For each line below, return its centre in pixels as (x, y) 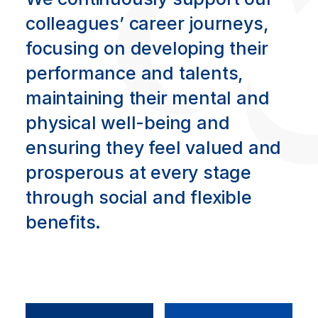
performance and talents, (135, 73)
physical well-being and (128, 122)
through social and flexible (139, 197)
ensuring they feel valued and (154, 147)
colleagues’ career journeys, (147, 23)
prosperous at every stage (138, 172)
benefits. (64, 222)
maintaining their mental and (148, 98)
